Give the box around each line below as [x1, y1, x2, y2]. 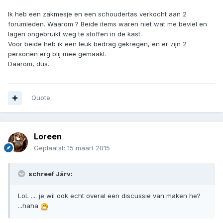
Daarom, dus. [8, 59, 49, 68]
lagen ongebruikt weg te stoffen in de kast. [8, 29, 142, 38]
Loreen [34, 131, 62, 142]
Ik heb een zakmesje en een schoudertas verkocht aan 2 [8, 9, 187, 18]
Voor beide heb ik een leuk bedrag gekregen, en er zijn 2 [8, 39, 187, 48]
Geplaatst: [34, 144, 67, 152]
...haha [18, 202, 40, 210]
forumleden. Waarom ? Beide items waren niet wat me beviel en [8, 19, 207, 28]
